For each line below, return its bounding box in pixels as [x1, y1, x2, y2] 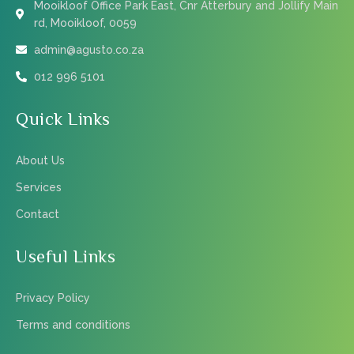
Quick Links [16, 109, 111, 127]
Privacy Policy [16, 291, 90, 304]
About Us [16, 153, 65, 167]
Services [16, 180, 62, 194]
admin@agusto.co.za [33, 43, 144, 56]
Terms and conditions [16, 318, 130, 331]
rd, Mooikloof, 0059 [33, 16, 137, 29]
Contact [16, 207, 59, 220]
